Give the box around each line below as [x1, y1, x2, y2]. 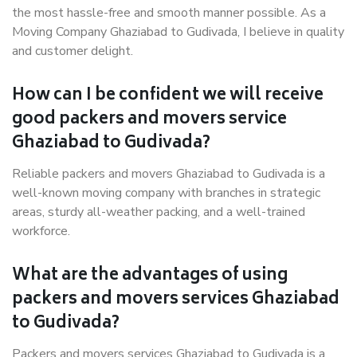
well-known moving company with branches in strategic [12, 184, 320, 202]
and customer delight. [12, 42, 133, 60]
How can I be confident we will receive [12, 82, 324, 110]
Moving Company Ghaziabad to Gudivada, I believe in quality [12, 23, 344, 41]
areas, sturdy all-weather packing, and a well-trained [12, 203, 305, 221]
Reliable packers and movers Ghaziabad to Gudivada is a [12, 165, 325, 182]
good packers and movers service [12, 106, 287, 134]
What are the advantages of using [12, 262, 288, 290]
